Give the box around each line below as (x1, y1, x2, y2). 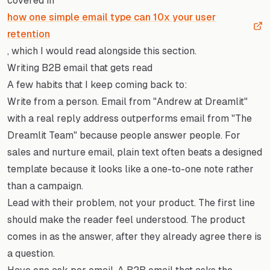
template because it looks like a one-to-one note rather (7, 163, 254, 175)
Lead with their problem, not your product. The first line (7, 196, 255, 209)
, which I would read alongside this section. (7, 45, 196, 57)
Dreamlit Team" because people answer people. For (7, 129, 240, 141)
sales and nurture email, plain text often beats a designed (7, 146, 262, 158)
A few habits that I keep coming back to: (7, 78, 187, 90)
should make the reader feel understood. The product (7, 213, 245, 225)
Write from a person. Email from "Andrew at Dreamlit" (7, 95, 248, 107)
